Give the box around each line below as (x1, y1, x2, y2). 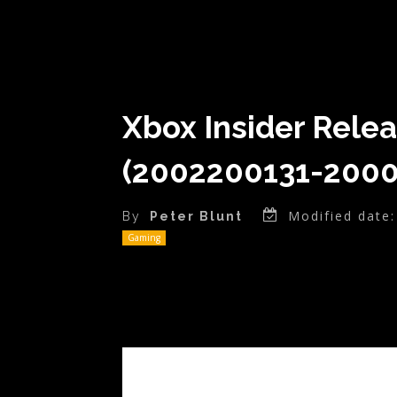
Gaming (128, 231, 160, 244)
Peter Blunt (150, 209, 243, 224)
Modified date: (288, 207, 395, 225)
